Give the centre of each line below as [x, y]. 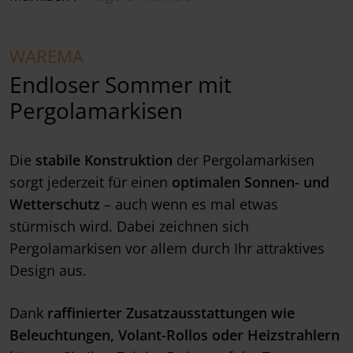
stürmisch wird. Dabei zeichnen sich [129, 227]
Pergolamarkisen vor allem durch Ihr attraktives [167, 249]
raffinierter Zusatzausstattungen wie [171, 313]
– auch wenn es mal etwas [189, 204]
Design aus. [48, 271]
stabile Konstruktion [104, 160]
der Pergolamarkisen [243, 160]
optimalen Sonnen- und [251, 182]
